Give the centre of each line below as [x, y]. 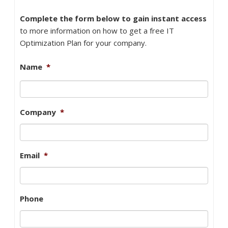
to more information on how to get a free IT [97, 31]
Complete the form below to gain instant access [113, 19]
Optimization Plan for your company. [83, 43]
